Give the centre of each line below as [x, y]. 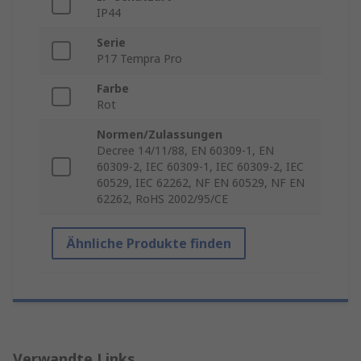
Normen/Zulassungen [160, 135]
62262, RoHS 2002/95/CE [162, 199]
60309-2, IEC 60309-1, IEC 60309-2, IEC [200, 167]
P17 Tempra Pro [139, 59]
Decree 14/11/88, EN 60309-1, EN [185, 151]
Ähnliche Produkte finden [149, 244]
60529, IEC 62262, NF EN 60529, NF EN [201, 183]
